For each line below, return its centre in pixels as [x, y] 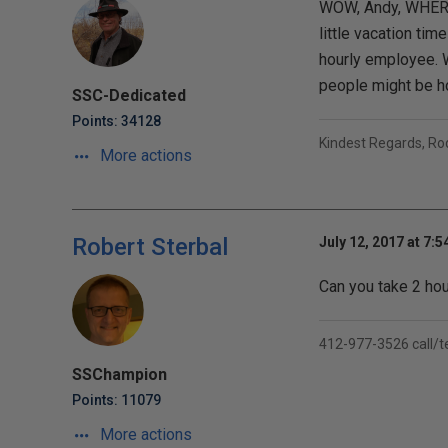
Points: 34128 [116, 121]
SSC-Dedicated [129, 95]
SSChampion [119, 374]
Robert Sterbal [150, 247]
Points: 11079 [116, 400]
